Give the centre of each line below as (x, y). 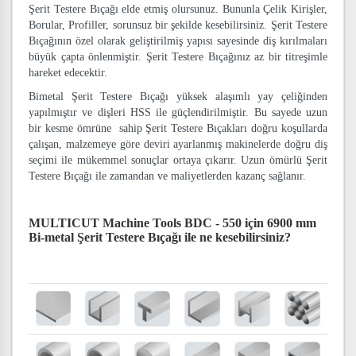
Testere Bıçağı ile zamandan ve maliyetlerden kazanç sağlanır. (167, 176)
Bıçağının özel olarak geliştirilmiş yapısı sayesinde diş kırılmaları (178, 41)
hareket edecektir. (68, 73)
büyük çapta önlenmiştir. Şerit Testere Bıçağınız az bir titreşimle (178, 57)
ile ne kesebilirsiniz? (238, 237)
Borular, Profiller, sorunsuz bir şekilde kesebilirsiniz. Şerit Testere (178, 25)
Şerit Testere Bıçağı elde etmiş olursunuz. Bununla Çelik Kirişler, (178, 9)
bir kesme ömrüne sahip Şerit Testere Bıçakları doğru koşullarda (178, 128)
